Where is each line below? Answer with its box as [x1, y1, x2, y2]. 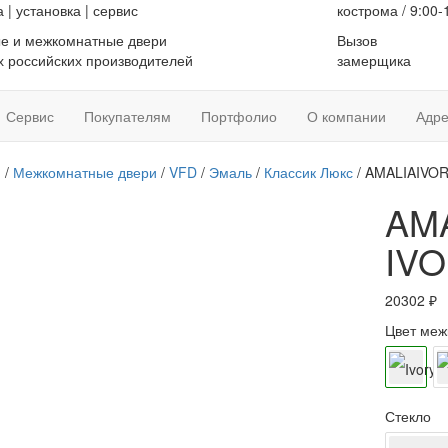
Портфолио [201, 106, 277, 126]
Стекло [385, 406, 432, 426]
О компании [307, 106, 386, 126]
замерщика [336, 50, 411, 70]
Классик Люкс [263, 162, 353, 182]
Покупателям [84, 106, 171, 126]
